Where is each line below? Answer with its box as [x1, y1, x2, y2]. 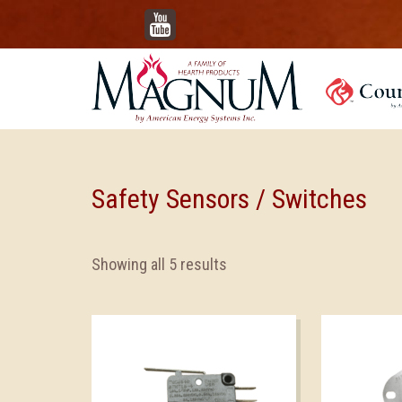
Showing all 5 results [92, 255, 227, 274]
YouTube [159, 8, 214, 27]
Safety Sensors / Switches [92, 183, 367, 214]
